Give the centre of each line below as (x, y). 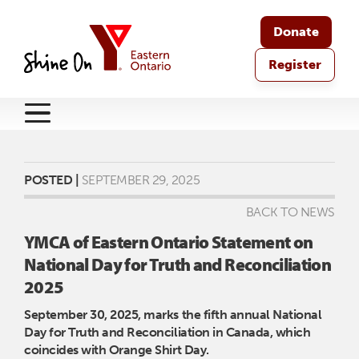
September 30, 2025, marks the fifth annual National (173, 315)
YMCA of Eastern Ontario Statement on (169, 242)
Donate (296, 32)
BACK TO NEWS (290, 212)
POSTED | (52, 180)
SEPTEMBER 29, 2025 (139, 180)
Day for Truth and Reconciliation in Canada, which (167, 332)
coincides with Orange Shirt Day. (118, 350)
